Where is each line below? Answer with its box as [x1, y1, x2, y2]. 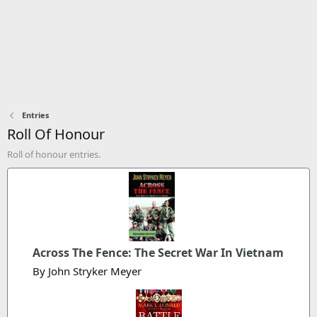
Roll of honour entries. [7, 148, 100, 161]
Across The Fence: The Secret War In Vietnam [33, 245, 284, 261]
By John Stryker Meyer [33, 264, 142, 279]
